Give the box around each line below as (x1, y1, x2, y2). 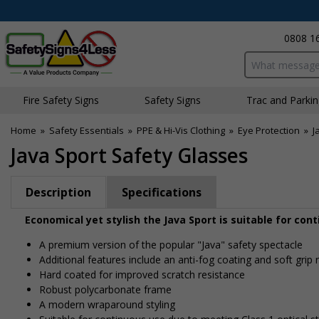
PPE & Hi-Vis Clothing (137, 124, 225, 137)
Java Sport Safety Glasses (11, 142, 248, 169)
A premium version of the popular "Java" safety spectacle (39, 238, 303, 251)
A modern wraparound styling (39, 298, 175, 311)
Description (26, 184, 91, 200)
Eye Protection (238, 124, 300, 137)
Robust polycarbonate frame (39, 283, 172, 296)
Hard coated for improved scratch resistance (39, 268, 245, 281)
